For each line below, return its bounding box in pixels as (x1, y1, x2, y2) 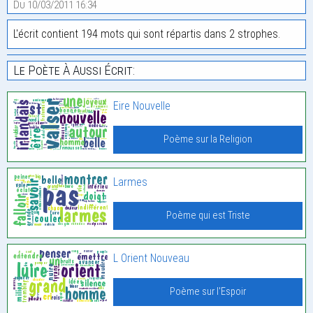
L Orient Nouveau (113, 251, 190, 265)
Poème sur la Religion (163, 133, 253, 145)
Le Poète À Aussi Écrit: (13, 61, 135, 78)
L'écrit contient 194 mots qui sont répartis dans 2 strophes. (13, 27, 280, 41)
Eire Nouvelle (113, 99, 171, 112)
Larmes (113, 175, 148, 189)
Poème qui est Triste (166, 209, 250, 221)
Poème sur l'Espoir (170, 285, 247, 298)
